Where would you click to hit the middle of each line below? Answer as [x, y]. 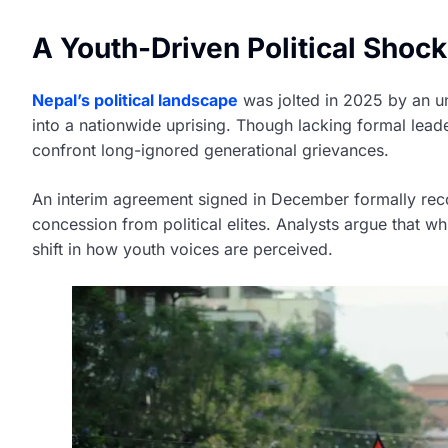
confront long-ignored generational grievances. [210, 150]
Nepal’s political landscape [135, 100]
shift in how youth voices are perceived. [182, 249]
